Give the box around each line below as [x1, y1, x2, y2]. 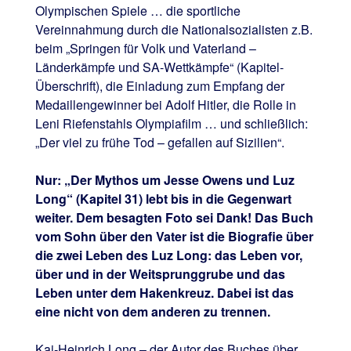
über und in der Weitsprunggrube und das [34, 265, 285, 284]
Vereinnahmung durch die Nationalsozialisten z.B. [34, 20, 313, 39]
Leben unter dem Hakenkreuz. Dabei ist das [34, 284, 294, 302]
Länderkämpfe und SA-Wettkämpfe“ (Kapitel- [34, 58, 284, 77]
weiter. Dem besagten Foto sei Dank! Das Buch [34, 208, 313, 227]
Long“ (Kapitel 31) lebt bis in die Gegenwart [34, 190, 291, 208]
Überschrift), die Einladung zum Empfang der [34, 77, 284, 96]
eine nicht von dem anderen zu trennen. [34, 302, 270, 321]
